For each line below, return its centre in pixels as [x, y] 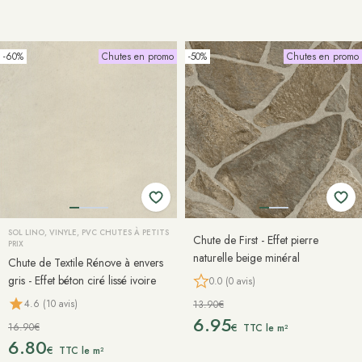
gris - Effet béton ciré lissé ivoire [82, 280]
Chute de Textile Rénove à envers [86, 263]
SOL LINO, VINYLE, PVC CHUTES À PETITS [88, 233]
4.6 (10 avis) [51, 303]
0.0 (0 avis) [232, 281]
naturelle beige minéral [246, 258]
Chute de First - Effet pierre [256, 240]
